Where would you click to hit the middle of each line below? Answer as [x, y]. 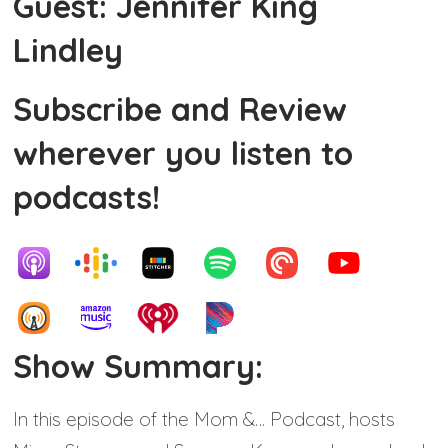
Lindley [68, 50]
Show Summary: [138, 366]
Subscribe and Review [180, 109]
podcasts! [87, 197]
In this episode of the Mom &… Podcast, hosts [204, 419]
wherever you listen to [183, 153]
